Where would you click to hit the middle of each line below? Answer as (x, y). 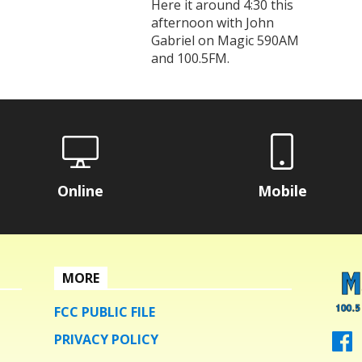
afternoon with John (213, 22)
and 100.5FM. (191, 58)
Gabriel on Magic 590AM (225, 40)
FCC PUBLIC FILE (105, 311)
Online (80, 190)
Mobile (282, 190)
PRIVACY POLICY (107, 339)
